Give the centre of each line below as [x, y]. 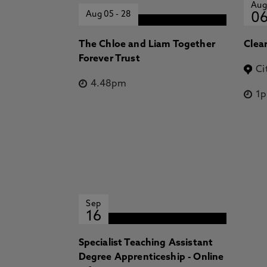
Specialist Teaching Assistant [146, 243]
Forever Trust [109, 59]
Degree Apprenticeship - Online [151, 257]
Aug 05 [101, 15]
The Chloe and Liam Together [147, 45]
